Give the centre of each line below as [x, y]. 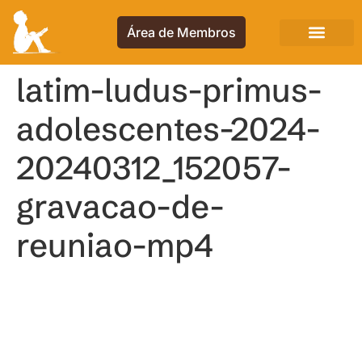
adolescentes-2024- [168, 129]
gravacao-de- [120, 206]
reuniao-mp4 [115, 245]
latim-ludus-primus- [169, 90]
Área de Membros [181, 32]
